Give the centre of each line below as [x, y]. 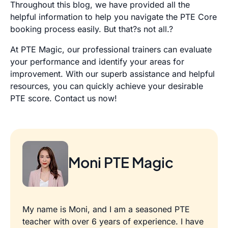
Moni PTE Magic [121, 162]
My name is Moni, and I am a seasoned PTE [106, 209]
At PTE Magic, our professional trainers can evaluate [111, 50]
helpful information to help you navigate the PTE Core [113, 17]
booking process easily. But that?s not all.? [92, 29]
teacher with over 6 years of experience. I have [113, 222]
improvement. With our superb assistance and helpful [112, 74]
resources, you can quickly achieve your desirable [107, 86]
